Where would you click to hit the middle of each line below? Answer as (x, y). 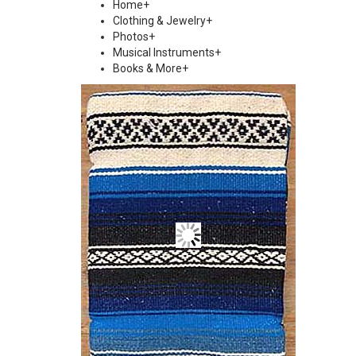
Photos (131, 37)
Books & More (147, 68)
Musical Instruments (164, 52)
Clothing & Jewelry (159, 21)
